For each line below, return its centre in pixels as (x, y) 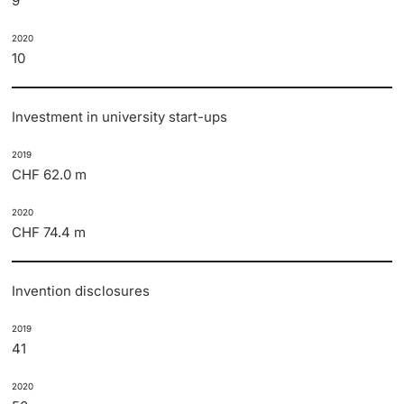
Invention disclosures (81, 291)
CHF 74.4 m (49, 233)
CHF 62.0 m (50, 175)
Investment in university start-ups (120, 117)
